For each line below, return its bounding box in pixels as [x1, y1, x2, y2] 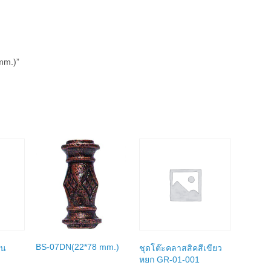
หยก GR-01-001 [139, 254, 200, 264]
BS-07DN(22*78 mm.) [36, 241, 120, 252]
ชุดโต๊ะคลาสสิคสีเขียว [139, 243, 222, 253]
